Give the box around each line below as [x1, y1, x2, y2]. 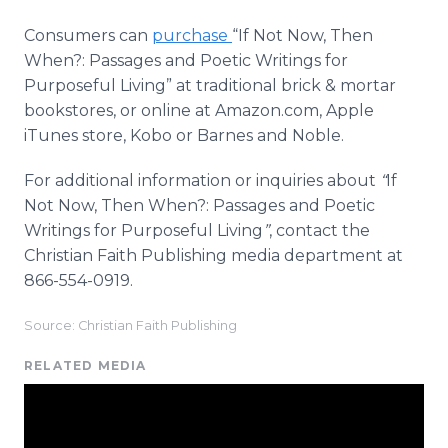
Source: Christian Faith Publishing [24, 318, 237, 333]
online [141, 101, 191, 120]
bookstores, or [24, 101, 141, 120]
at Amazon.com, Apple [191, 101, 374, 120]
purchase [152, 26, 232, 45]
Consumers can [24, 26, 152, 45]
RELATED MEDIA [24, 358, 147, 373]
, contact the [269, 221, 370, 240]
